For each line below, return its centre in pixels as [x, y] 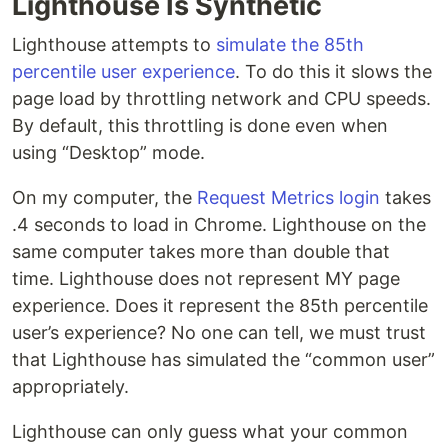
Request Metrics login [288, 198]
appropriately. [70, 387]
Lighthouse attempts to [114, 45]
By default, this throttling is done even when [200, 126]
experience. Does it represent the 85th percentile [220, 306]
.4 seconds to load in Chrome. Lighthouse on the [219, 225]
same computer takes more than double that [201, 252]
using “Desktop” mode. [108, 153]
